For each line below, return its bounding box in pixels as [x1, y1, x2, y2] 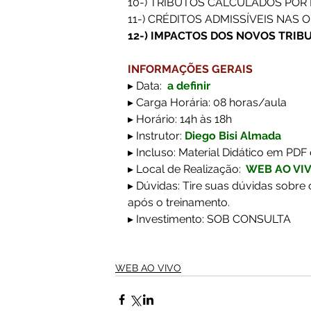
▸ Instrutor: [128, 129, 185, 142]
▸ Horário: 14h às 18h [128, 112, 232, 126]
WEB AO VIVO [115, 262, 181, 274]
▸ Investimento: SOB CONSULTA [128, 212, 291, 226]
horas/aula [229, 96, 289, 109]
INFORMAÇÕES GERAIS [128, 62, 253, 76]
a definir [165, 79, 210, 92]
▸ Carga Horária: [128, 96, 210, 109]
